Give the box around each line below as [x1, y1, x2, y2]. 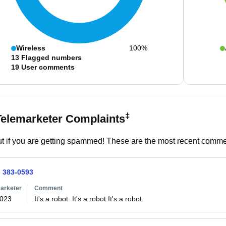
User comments [21, 63, 75, 71]
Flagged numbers [21, 53, 82, 62]
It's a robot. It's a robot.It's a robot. [34, 195, 144, 203]
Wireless [16, 44, 45, 52]
